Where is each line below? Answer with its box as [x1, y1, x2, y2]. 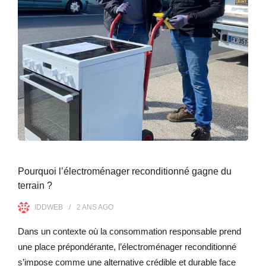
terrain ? [18, 180, 52, 191]
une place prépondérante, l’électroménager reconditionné [18, 241, 236, 252]
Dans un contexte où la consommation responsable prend [18, 226, 241, 236]
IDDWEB [34, 202, 63, 211]
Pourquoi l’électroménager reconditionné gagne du [18, 166, 232, 176]
